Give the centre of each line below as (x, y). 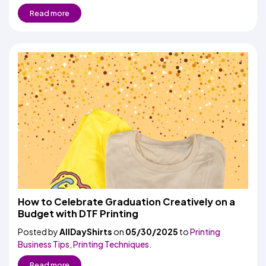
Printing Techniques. (113, 244)
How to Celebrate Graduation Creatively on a (126, 202)
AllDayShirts (86, 232)
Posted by (39, 232)
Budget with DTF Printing (78, 213)
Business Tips (44, 244)
